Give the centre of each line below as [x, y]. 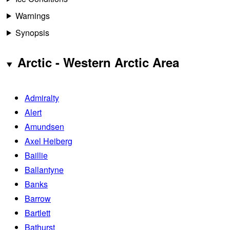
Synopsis [32, 32]
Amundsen [44, 127]
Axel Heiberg [49, 141]
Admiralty [42, 98]
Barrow [38, 199]
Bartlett [37, 213]
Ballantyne [44, 170]
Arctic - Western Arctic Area [98, 62]
